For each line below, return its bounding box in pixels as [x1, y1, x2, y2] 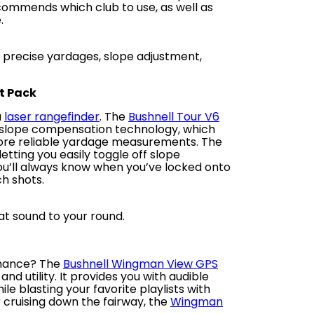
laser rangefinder [4, 109, 100, 125]
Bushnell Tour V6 [128, 109, 219, 125]
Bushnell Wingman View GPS [63, 256, 218, 272]
